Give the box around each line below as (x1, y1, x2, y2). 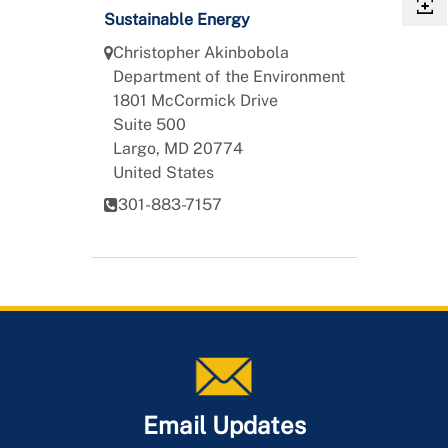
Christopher (112, 42, 204, 62)
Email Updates (142, 410, 306, 439)
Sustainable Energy (103, 9, 250, 29)
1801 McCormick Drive (112, 90, 278, 110)
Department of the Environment (112, 66, 345, 86)
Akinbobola (203, 42, 289, 62)
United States (112, 162, 214, 182)
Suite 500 (112, 114, 186, 134)
